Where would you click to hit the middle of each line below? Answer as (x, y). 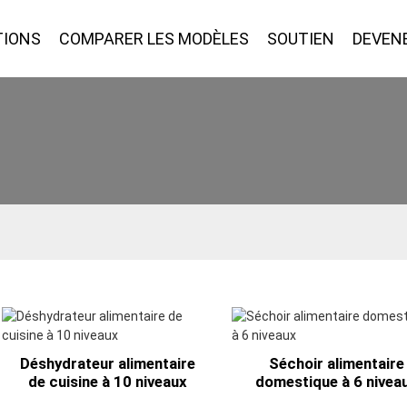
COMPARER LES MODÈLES (154, 39)
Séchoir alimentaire (337, 363)
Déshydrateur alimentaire (107, 363)
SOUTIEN (301, 39)
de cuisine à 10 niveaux (107, 382)
